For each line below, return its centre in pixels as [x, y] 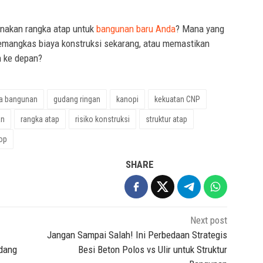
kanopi [127, 99]
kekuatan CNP [177, 99]
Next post [209, 220]
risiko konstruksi [102, 119]
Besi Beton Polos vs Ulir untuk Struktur [153, 249]
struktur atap [166, 119]
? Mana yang [200, 28]
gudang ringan [77, 99]
